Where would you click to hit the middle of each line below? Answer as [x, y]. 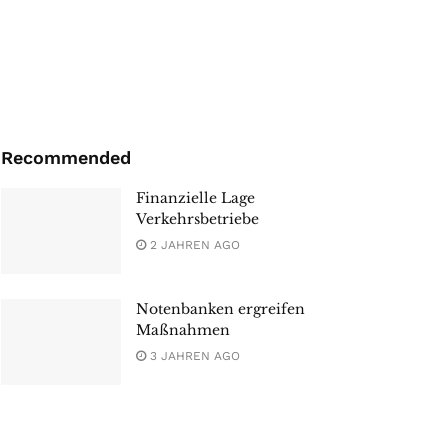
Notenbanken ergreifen [220, 309]
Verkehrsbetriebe [197, 219]
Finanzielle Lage [195, 198]
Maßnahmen [183, 330]
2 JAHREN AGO [193, 245]
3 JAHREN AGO [193, 356]
